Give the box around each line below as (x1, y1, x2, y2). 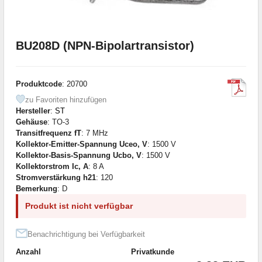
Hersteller (16, 106, 50, 115)
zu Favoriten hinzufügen (25, 95, 106, 104)
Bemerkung (16, 184, 57, 193)
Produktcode (16, 79, 62, 88)
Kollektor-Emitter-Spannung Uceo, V (16, 139, 147, 149)
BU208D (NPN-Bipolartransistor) (16, 39, 194, 52)
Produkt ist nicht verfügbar (25, 201, 133, 211)
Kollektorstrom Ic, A (16, 161, 88, 171)
